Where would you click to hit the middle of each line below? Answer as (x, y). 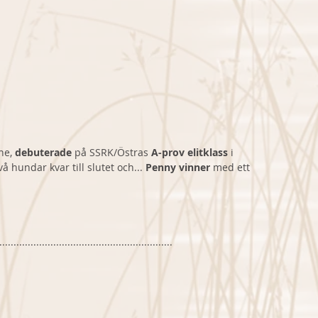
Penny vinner (179, 168)
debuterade (43, 153)
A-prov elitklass (191, 153)
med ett (233, 168)
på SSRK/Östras (111, 153)
